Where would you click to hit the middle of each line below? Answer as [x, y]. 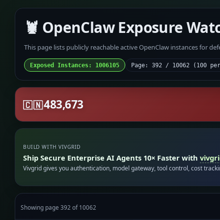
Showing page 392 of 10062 [59, 207]
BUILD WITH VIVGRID [52, 147]
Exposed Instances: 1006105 [74, 65]
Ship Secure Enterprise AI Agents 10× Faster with [112, 157]
